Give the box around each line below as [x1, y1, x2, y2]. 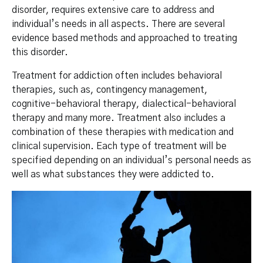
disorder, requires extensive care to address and [12, 5, 214, 15]
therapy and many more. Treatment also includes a [12, 113, 225, 123]
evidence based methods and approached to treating [12, 33, 237, 43]
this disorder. [12, 47, 68, 57]
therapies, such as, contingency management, [12, 85, 208, 95]
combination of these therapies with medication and [12, 127, 234, 137]
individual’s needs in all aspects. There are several [12, 19, 225, 29]
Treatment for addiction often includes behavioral [12, 70, 222, 80]
